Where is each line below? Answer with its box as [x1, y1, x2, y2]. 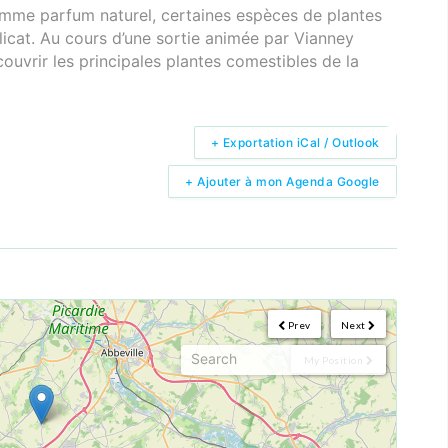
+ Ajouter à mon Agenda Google [185, 173, 380, 189]
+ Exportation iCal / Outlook [210, 134, 380, 150]
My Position [303, 353, 364, 366]
